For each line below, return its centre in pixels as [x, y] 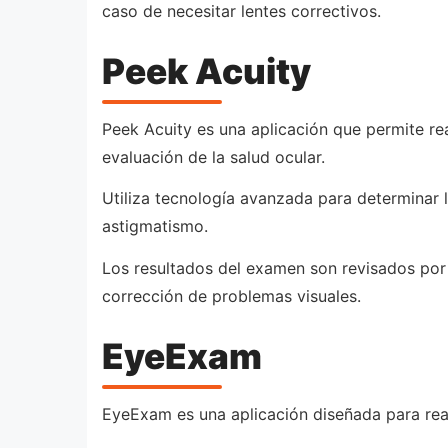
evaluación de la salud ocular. [213, 156]
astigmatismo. [155, 226]
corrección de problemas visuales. [231, 295]
